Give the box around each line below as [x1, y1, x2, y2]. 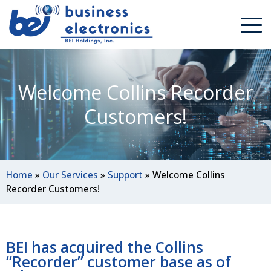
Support [108, 168, 143, 181]
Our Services [42, 168, 98, 181]
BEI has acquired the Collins [6, 237, 203, 257]
